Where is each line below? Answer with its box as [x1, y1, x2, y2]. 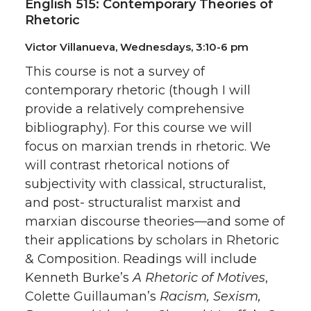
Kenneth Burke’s [25, 270, 133, 285]
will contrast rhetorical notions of [25, 158, 229, 173]
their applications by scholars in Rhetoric [25, 233, 279, 248]
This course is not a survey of [25, 64, 205, 79]
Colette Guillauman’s [25, 289, 160, 304]
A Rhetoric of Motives [133, 270, 265, 285]
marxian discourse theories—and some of [25, 214, 285, 229]
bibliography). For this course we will [25, 120, 252, 135]
